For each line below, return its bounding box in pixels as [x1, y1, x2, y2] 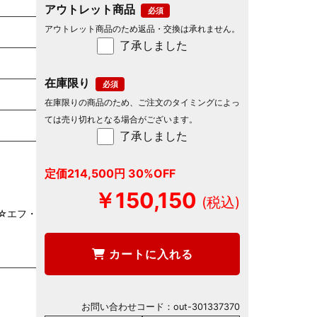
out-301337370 [173, 301, 240, 312]
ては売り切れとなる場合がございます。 [45, 113, 197, 125]
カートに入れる [105, 246, 193, 261]
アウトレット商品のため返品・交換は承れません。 [45, 23, 240, 34]
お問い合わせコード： [81, 301, 173, 312]
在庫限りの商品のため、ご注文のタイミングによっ [45, 96, 240, 108]
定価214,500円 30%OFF [45, 166, 175, 180]
